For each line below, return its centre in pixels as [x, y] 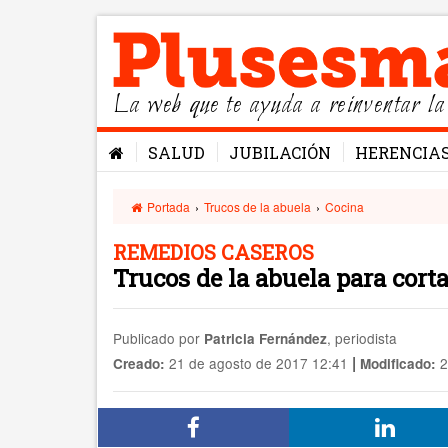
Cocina [345, 206]
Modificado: [398, 363]
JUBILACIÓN [280, 152]
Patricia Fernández [265, 338]
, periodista [362, 338]
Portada [167, 206]
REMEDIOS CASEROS [213, 252]
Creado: [139, 363]
